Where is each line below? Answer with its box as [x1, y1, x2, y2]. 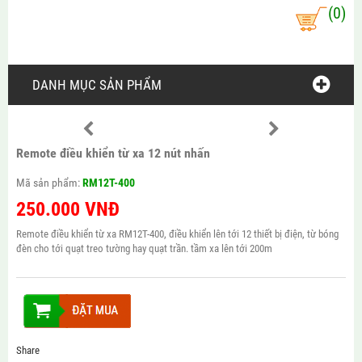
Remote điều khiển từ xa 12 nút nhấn [15, 145, 210, 161]
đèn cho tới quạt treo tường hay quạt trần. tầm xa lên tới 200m [15, 242, 272, 255]
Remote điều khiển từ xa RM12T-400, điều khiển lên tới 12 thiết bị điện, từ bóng [15, 228, 339, 240]
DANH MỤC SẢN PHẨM [32, 77, 162, 93]
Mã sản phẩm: [15, 176, 82, 189]
